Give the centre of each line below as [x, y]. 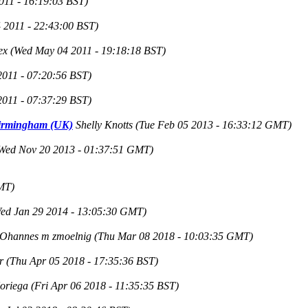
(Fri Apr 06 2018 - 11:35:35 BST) [105, 285]
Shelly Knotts [104, 124]
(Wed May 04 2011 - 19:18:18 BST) [88, 50]
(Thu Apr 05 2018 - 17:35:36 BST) [82, 261]
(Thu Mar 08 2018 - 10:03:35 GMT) [174, 236]
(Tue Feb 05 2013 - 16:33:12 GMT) [213, 124]
